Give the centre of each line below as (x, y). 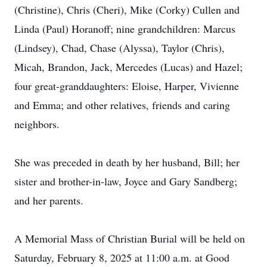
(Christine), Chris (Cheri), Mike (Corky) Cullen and (127, 10)
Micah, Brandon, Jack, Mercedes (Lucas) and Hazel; (128, 67)
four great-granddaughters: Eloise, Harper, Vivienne (127, 86)
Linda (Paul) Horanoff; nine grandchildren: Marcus (125, 29)
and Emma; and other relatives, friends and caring (122, 105)
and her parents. (49, 200)
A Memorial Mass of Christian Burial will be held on (130, 238)
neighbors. (37, 124)
